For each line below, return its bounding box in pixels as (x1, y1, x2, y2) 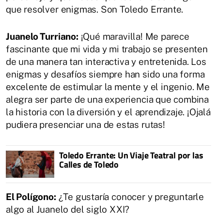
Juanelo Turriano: (6, 31, 78, 42)
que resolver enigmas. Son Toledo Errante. (6, 4, 184, 15)
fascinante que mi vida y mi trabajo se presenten (6, 44, 208, 55)
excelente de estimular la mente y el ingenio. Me (6, 81, 210, 93)
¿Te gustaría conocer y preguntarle (56, 191, 204, 202)
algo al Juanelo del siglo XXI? (6, 204, 130, 215)
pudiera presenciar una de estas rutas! (6, 119, 165, 130)
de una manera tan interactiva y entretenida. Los (6, 56, 206, 67)
